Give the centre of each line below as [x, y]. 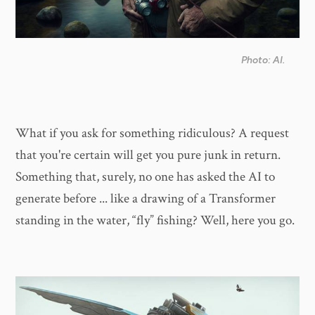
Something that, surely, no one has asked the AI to [146, 176]
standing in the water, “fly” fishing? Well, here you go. [155, 220]
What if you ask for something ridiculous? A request [153, 133]
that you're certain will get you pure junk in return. [148, 155]
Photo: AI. [263, 60]
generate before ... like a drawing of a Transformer [146, 198]
